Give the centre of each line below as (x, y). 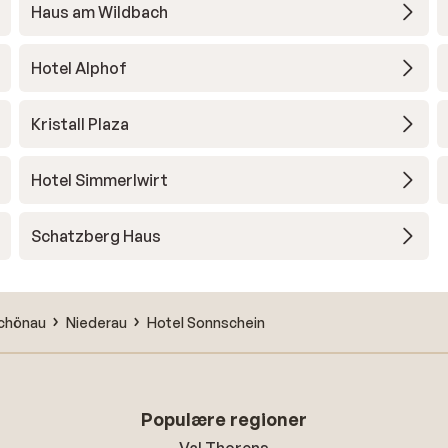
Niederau (96, 322)
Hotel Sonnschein (206, 322)
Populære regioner (223, 419)
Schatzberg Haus (95, 236)
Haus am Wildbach (99, 12)
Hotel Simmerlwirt (99, 180)
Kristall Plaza (79, 124)
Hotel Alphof (78, 68)
